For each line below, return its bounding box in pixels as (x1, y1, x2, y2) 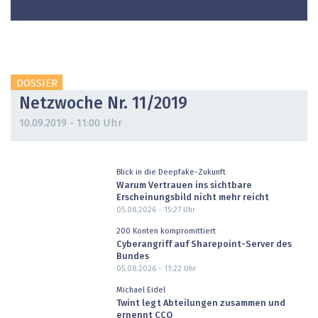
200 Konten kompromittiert (116, 227, 216, 236)
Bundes (116, 251, 149, 261)
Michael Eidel (116, 286, 165, 295)
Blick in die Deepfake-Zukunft (116, 168, 226, 177)
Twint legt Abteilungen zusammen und (116, 298, 285, 308)
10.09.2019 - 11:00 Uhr (19, 118, 122, 129)
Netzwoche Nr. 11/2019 (19, 96, 187, 113)
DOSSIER (16, 78, 57, 89)
